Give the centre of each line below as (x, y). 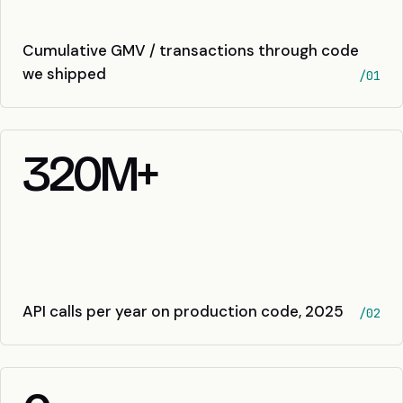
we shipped (64, 74)
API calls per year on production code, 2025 (183, 312)
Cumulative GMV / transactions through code (191, 51)
